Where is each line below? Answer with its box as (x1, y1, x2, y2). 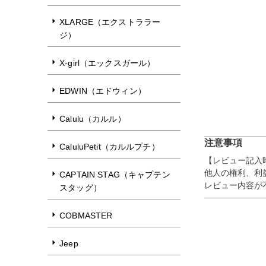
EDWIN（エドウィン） (59, 86, 146, 96)
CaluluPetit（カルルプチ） (59, 142, 160, 151)
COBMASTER (59, 211, 113, 220)
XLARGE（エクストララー (59, 17, 161, 27)
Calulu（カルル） (59, 114, 126, 123)
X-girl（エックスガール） (59, 58, 156, 68)
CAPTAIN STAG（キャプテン (59, 170, 170, 179)
